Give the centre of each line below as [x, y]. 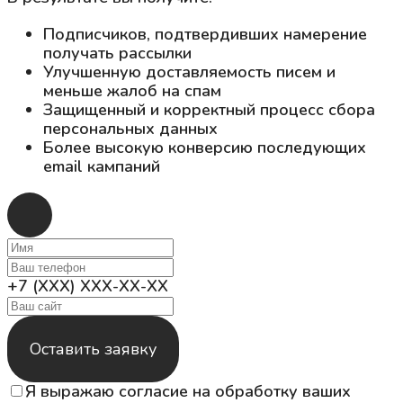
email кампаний [102, 166]
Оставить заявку [93, 349]
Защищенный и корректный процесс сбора [209, 109]
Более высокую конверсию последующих [205, 147]
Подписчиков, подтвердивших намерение [205, 34]
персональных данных [130, 128]
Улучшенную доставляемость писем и [189, 72]
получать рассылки [117, 53]
